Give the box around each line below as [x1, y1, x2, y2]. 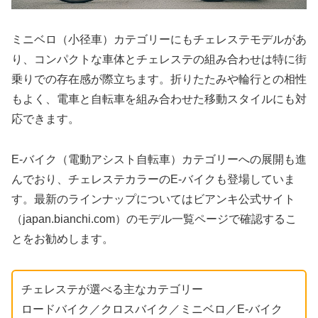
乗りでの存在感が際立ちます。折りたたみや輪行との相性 [11, 73, 307, 86]
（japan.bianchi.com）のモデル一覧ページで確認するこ [11, 213, 297, 226]
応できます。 [11, 113, 79, 126]
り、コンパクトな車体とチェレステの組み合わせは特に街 [11, 53, 307, 66]
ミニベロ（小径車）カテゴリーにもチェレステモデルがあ [11, 33, 307, 46]
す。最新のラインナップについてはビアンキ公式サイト [11, 193, 295, 206]
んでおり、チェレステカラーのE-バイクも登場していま [11, 173, 295, 186]
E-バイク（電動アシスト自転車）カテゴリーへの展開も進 [11, 153, 307, 166]
